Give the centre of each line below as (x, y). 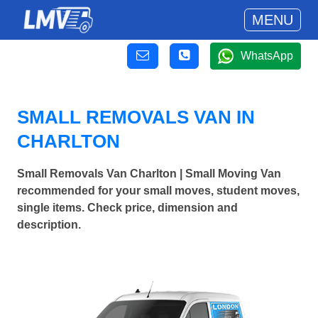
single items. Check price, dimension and (127, 208)
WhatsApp (267, 56)
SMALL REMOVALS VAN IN (136, 117)
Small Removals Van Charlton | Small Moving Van (149, 174)
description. (49, 225)
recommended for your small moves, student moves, (158, 191)
